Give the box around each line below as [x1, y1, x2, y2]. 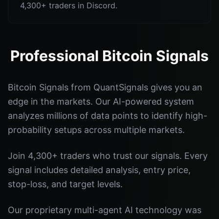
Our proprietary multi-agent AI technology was [8, 205, 201, 215]
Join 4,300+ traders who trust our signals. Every [8, 151, 208, 161]
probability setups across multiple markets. [8, 125, 185, 135]
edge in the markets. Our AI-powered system [8, 96, 194, 107]
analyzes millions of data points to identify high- [8, 110, 207, 121]
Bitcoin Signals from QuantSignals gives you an [8, 82, 202, 92]
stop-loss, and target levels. [8, 179, 123, 189]
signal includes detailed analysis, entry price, [8, 165, 191, 175]
